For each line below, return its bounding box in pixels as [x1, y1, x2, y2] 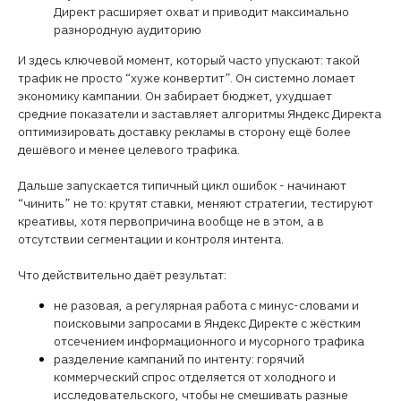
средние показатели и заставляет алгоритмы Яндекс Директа [18, 106, 381, 122]
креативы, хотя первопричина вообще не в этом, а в [18, 213, 324, 229]
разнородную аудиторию [54, 21, 201, 38]
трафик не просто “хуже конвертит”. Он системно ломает [18, 70, 355, 86]
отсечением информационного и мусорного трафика [54, 333, 364, 349]
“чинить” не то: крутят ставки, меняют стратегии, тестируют [18, 195, 373, 211]
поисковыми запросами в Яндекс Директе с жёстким [54, 315, 361, 331]
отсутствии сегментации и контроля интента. [18, 231, 284, 247]
